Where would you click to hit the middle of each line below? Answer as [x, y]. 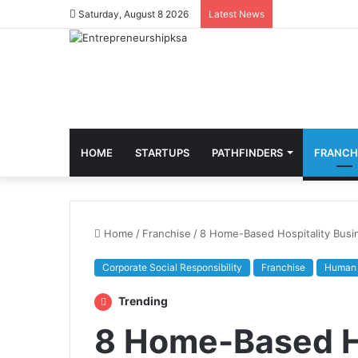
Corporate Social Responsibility [172, 267]
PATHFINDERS [247, 153]
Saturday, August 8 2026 [132, 14]
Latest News [237, 14]
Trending [142, 301]
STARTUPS [162, 153]
